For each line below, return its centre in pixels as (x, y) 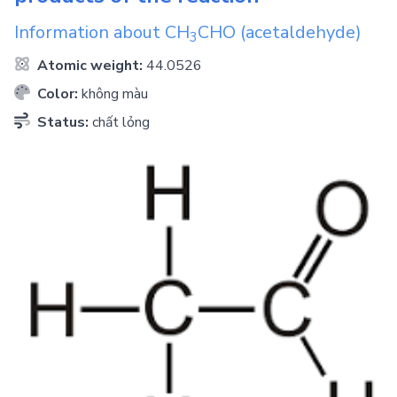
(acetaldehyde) (299, 32)
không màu (115, 94)
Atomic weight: (90, 66)
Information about (90, 32)
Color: (58, 94)
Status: (63, 122)
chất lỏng (121, 122)
